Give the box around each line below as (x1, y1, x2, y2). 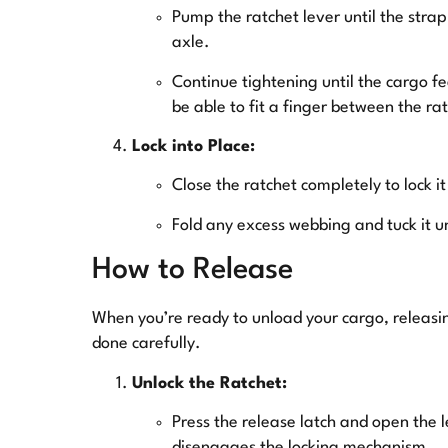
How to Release (92, 256, 293, 286)
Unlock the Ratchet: (132, 374, 287, 392)
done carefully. (92, 335, 201, 353)
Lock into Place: (132, 138, 255, 156)
